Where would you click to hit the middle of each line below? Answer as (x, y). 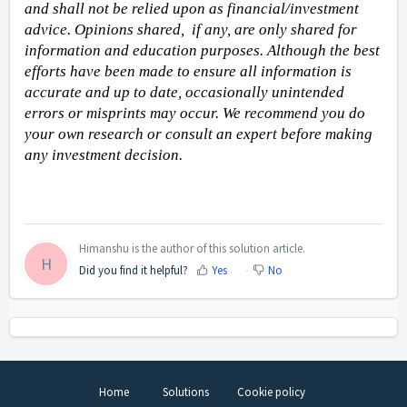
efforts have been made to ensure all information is (188, 72)
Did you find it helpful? (134, 270)
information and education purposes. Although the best (202, 51)
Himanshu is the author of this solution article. (192, 248)
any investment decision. (105, 155)
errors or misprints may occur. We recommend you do (195, 114)
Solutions (185, 392)
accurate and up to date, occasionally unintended (184, 93)
